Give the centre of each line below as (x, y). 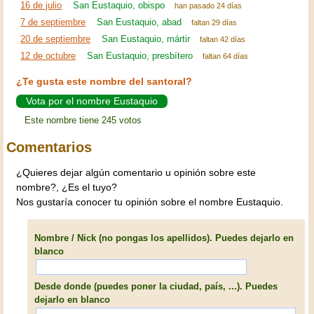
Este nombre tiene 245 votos (83, 121)
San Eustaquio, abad (139, 22)
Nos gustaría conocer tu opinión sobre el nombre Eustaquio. (150, 202)
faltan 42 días (223, 40)
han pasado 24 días (209, 6)
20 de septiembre (56, 39)
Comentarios (49, 148)
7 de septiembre (53, 22)
